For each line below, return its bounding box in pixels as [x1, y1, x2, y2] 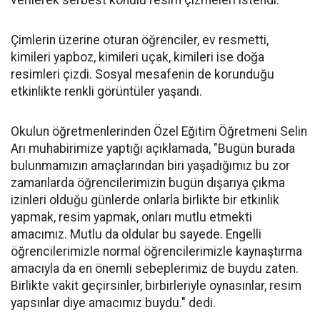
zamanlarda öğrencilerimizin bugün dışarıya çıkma [11, 176, 285, 190]
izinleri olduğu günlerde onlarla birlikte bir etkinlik [11, 193, 279, 207]
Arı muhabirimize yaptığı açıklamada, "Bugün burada [11, 141, 295, 156]
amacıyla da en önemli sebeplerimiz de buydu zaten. [11, 261, 299, 276]
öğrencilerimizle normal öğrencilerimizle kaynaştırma [11, 244, 302, 259]
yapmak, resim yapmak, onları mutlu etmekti [11, 210, 252, 224]
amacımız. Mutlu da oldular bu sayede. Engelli [11, 227, 261, 241]
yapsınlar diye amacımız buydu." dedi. [11, 296, 216, 310]
